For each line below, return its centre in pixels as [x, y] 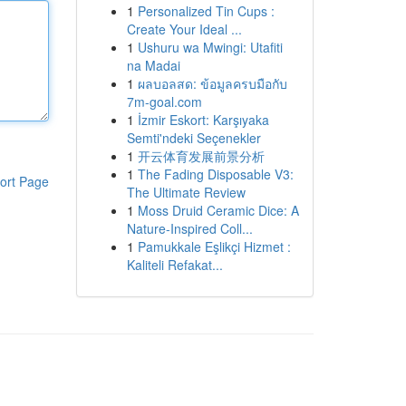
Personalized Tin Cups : [206, 11]
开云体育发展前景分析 [201, 156]
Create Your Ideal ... [184, 29]
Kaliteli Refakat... [174, 265]
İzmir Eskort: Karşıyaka [203, 120]
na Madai [153, 65]
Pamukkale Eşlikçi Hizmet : [214, 246]
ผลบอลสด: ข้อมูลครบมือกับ [212, 83]
